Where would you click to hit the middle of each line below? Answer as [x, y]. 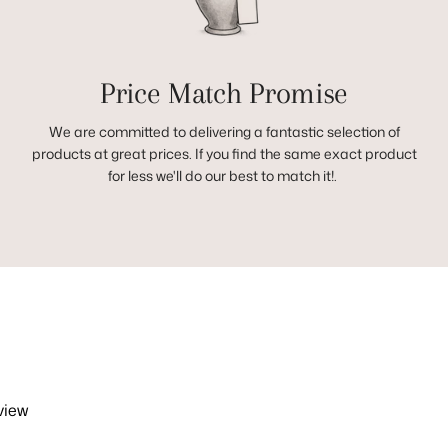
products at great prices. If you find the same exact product [224, 153]
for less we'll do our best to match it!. [224, 175]
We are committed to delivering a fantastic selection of [224, 131]
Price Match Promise [224, 92]
